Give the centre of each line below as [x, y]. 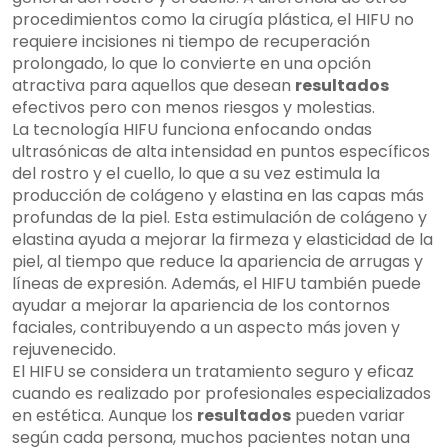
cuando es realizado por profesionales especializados [221, 394]
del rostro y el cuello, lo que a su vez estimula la [196, 174]
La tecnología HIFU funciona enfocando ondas [192, 130]
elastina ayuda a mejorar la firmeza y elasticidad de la [222, 240]
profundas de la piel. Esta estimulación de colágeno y [219, 218]
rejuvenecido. [64, 350]
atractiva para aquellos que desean [153, 86]
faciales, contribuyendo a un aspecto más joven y [206, 328]
